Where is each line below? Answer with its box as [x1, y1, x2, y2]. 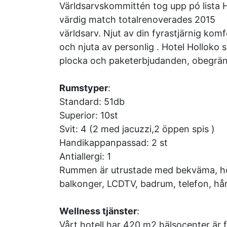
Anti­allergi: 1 [59, 151, 111, 162]
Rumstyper [59, 83, 108, 93]
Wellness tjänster [59, 206, 137, 216]
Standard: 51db [59, 96, 125, 107]
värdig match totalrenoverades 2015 [59, 14, 215, 25]
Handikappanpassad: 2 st [59, 137, 168, 148]
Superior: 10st [59, 110, 118, 121]
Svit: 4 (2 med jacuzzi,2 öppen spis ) [59, 124, 215, 134]
